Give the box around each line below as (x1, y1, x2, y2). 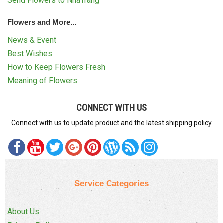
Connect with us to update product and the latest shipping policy (11, 118, 212, 127)
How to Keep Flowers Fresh (7, 62, 105, 72)
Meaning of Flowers (7, 75, 77, 85)
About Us (7, 206, 39, 216)
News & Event (7, 35, 56, 45)
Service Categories (74, 178, 149, 188)
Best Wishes (7, 48, 52, 58)
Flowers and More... (7, 17, 76, 26)
